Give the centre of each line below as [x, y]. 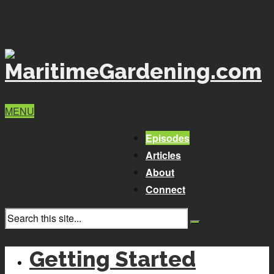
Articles [163, 155]
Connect [165, 189]
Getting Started [113, 259]
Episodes [168, 138]
